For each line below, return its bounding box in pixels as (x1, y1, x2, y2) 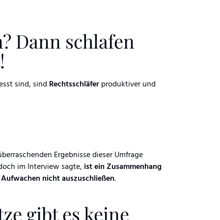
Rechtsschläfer (49, 78, 99, 91)
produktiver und (99, 78, 156, 91)
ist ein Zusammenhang (84, 160, 162, 173)
